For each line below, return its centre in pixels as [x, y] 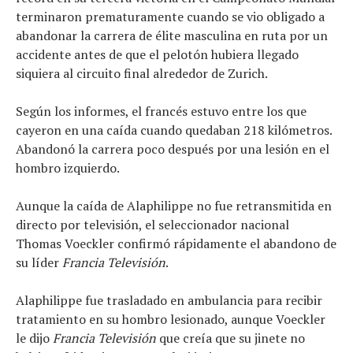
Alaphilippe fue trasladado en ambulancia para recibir [169, 301]
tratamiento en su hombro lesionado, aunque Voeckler [171, 320]
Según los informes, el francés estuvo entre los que [161, 111]
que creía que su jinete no [230, 338]
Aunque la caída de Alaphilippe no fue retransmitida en [174, 206]
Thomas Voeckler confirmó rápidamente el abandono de [176, 244]
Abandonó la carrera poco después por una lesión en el [173, 149]
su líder [39, 263]
